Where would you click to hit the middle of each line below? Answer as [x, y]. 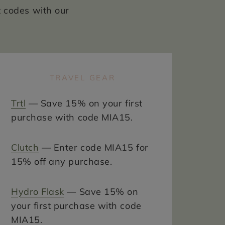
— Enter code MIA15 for [94, 147]
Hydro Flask [38, 191]
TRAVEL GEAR [82, 77]
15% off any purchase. [62, 161]
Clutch [25, 147]
